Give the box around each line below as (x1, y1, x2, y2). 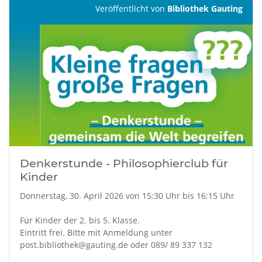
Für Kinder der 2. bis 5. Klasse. (19, 215, 140, 226)
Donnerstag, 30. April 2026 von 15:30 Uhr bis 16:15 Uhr (19, 190, 235, 201)
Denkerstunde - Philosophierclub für (19, 156, 228, 170)
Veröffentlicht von (95, 2, 167, 14)
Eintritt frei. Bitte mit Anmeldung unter (19, 227, 173, 238)
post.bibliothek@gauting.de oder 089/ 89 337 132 (19, 239, 212, 250)
